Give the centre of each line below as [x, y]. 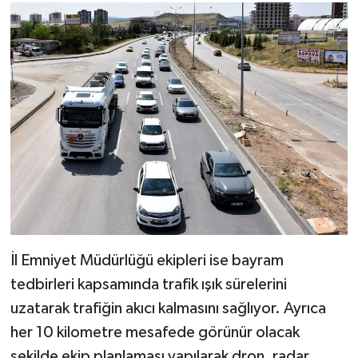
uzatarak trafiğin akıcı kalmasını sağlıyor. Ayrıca [168, 308]
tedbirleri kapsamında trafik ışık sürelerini [148, 284]
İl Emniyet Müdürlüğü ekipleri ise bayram [147, 260]
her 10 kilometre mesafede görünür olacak [155, 332]
